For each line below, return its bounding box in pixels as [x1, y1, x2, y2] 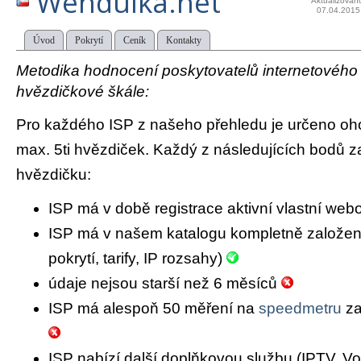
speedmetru [259, 300, 342, 317]
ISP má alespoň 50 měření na [48, 300, 259, 317]
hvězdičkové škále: [16, 83, 149, 100]
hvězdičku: [16, 165, 91, 183]
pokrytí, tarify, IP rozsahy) [48, 250, 226, 268]
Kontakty [166, 35, 201, 46]
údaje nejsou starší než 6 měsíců [48, 275, 281, 293]
